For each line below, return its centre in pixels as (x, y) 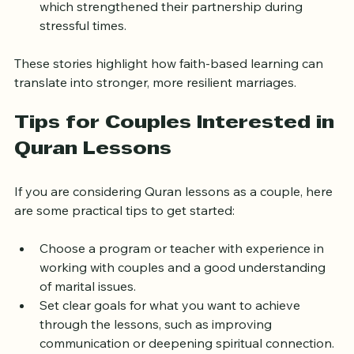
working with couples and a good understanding (184, 294)
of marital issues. (91, 313)
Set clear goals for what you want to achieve (171, 332)
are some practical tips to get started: (124, 237)
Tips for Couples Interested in (177, 151)
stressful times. (86, 53)
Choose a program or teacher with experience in (183, 275)
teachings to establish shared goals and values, (181, 15)
